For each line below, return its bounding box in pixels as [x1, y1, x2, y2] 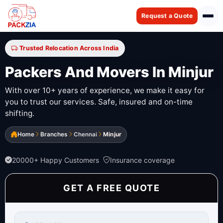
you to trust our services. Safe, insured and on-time [5, 97, 193, 107]
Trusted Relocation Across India [19, 44, 119, 52]
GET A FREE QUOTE [63, 182, 160, 193]
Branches [40, 130, 68, 138]
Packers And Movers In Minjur [5, 63, 214, 81]
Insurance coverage [110, 155, 175, 164]
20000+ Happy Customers [12, 155, 99, 164]
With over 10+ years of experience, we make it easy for [5, 86, 205, 96]
